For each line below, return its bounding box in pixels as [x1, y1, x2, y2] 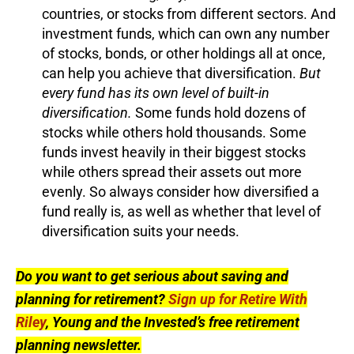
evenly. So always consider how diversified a [42, 183, 319, 200]
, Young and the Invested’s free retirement [46, 313, 299, 330]
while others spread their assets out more [42, 163, 302, 180]
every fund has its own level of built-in [42, 84, 269, 101]
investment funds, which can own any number [42, 24, 330, 42]
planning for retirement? [16, 290, 168, 307]
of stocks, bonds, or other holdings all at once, [42, 44, 326, 62]
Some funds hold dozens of [132, 104, 306, 121]
